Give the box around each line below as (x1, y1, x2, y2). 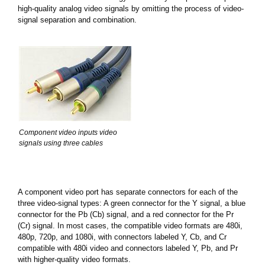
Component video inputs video (19, 128, 117, 137)
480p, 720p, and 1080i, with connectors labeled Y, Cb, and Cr (18, 232, 227, 242)
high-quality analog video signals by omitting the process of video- (18, 4, 244, 14)
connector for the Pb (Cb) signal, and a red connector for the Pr (18, 210, 234, 219)
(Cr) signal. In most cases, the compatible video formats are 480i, (18, 221, 243, 231)
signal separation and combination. (18, 15, 137, 25)
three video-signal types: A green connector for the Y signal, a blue (18, 199, 245, 208)
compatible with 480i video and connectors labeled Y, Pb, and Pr (18, 244, 238, 253)
